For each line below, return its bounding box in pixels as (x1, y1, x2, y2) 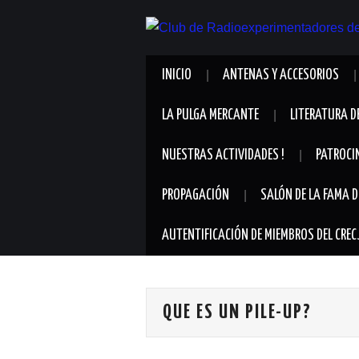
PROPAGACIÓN (162, 188, 229, 203)
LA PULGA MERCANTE (162, 107, 259, 123)
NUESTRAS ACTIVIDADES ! (162, 147, 284, 163)
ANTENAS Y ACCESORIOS (223, 67, 339, 83)
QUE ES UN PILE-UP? (163, 302, 312, 322)
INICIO (162, 67, 192, 83)
